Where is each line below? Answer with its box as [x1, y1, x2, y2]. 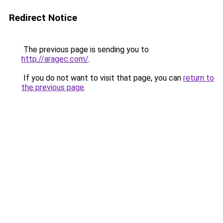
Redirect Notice [9, 12, 77, 23]
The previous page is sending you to [21, 45, 149, 54]
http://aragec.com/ [21, 54, 89, 64]
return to [183, 73, 214, 83]
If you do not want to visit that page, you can [21, 73, 183, 83]
